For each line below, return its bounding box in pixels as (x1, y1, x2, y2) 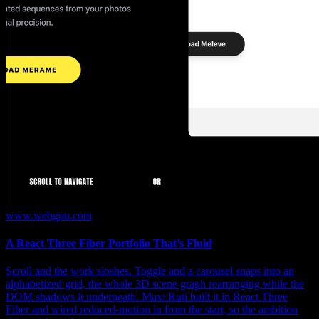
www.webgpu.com (6, 209, 92, 221)
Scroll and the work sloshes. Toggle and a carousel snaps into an (6, 265, 294, 278)
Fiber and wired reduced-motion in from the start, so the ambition (6, 303, 298, 316)
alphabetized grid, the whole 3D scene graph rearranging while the (6, 278, 304, 291)
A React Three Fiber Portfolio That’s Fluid (6, 236, 212, 249)
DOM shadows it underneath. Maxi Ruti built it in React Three (6, 291, 288, 303)
